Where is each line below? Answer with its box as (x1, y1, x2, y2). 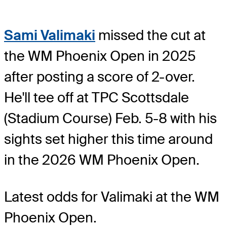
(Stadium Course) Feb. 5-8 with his (4, 109, 217, 127)
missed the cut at (95, 26, 206, 44)
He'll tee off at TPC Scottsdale (4, 88, 189, 106)
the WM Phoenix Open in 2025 (4, 47, 196, 65)
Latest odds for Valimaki (4, 187, 156, 206)
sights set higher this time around (4, 130, 213, 148)
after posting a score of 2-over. (4, 67, 195, 86)
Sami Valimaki (4, 26, 95, 44)
